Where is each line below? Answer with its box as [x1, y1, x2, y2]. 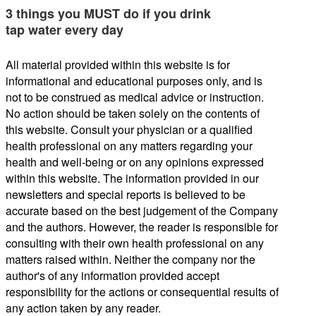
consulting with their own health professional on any [6, 235, 264, 252]
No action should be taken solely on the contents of [6, 105, 260, 122]
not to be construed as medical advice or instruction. [6, 89, 264, 106]
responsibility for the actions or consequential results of [6, 284, 279, 300]
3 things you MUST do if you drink [6, 4, 211, 23]
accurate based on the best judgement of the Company [6, 202, 278, 219]
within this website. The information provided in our [6, 170, 259, 187]
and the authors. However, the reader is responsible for [6, 219, 278, 236]
